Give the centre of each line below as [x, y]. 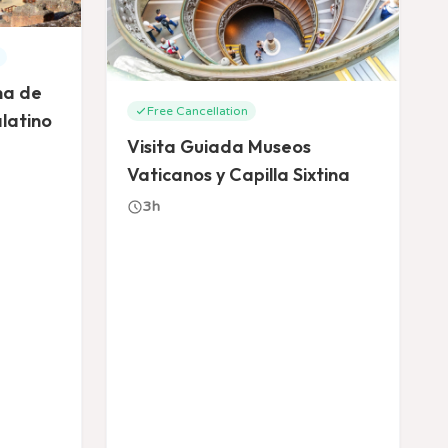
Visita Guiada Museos [219, 146]
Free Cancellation [197, 111]
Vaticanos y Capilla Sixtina [238, 174]
